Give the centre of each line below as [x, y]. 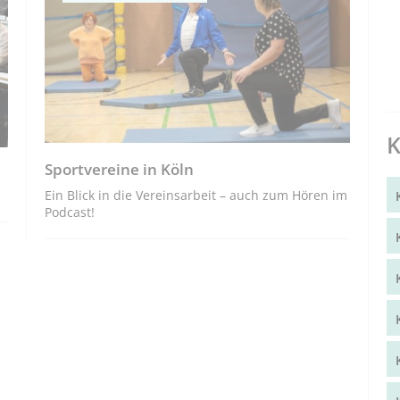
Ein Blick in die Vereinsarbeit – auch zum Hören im [196, 196]
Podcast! [70, 212]
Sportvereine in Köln [120, 170]
